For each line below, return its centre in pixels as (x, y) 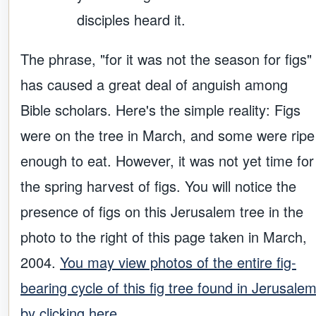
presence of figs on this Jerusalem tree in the (162, 212)
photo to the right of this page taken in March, (164, 237)
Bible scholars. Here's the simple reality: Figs (160, 110)
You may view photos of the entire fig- (178, 262)
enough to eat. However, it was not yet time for (167, 161)
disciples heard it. (131, 20)
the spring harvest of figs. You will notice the (158, 186)
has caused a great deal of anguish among (154, 85)
